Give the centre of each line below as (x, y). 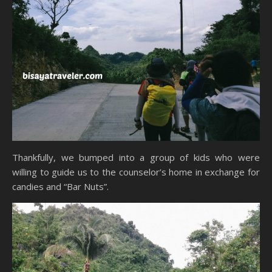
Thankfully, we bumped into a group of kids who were (136, 157)
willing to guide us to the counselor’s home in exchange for (136, 172)
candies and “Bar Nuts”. (60, 186)
